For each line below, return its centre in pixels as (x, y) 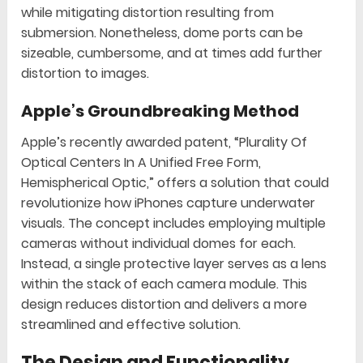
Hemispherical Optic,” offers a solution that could (175, 183)
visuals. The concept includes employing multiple (174, 224)
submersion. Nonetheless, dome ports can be (162, 33)
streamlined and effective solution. (131, 325)
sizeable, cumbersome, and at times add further (172, 53)
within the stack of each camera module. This (164, 284)
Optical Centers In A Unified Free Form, (141, 163)
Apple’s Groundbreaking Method (160, 111)
